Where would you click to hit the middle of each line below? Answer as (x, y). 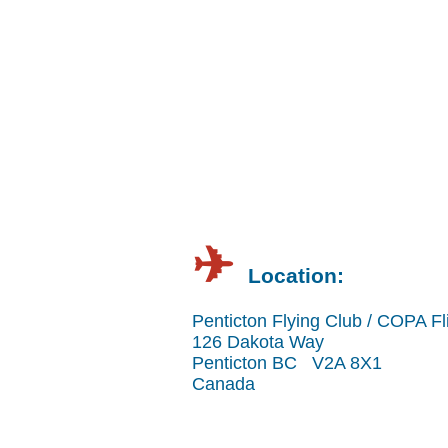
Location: (296, 275)
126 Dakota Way (258, 342)
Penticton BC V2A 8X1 (287, 363)
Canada (223, 384)
